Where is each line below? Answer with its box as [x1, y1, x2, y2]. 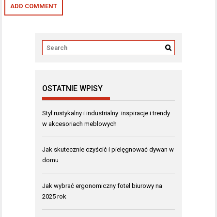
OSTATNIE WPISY [42, 83, 103, 93]
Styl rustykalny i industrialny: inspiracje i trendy [42, 109, 170, 117]
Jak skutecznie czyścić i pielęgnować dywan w [42, 145, 174, 153]
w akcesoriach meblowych [42, 120, 117, 127]
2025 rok [42, 192, 66, 200]
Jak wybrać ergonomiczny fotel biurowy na [42, 182, 162, 189]
